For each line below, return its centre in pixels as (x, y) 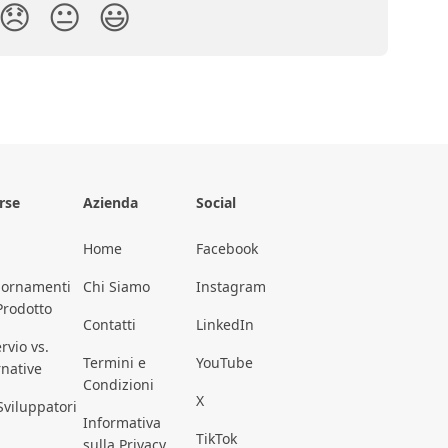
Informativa (122, 423)
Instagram (231, 287)
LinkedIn (225, 325)
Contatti (109, 325)
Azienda (110, 203)
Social (216, 203)
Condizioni (118, 385)
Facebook (227, 249)
